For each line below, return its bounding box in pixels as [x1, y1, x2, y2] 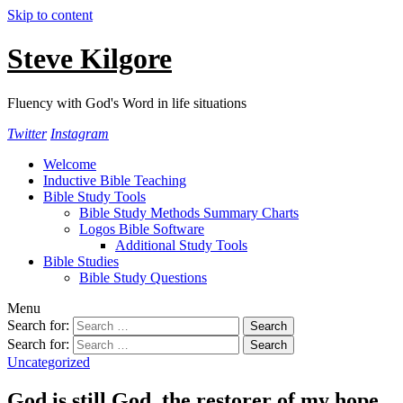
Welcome [43, 156, 96, 172]
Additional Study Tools [115, 237, 247, 253]
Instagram [50, 125, 109, 141]
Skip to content [7, 7, 93, 22]
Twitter [7, 125, 47, 141]
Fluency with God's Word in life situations [7, 94, 246, 111]
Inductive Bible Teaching [43, 172, 186, 188]
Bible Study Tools [43, 188, 146, 204]
